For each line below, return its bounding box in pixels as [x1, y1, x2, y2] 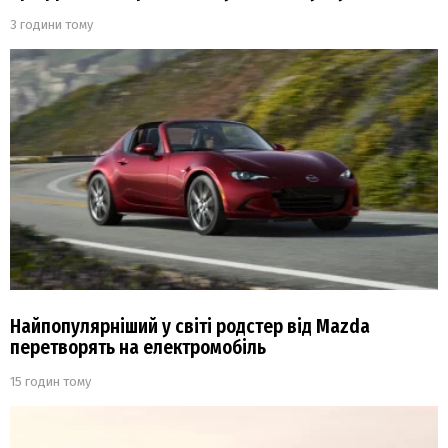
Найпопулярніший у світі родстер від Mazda [10, 315, 370, 339]
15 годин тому [10, 374, 91, 390]
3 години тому [10, 16, 93, 32]
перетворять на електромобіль [10, 336, 266, 360]
